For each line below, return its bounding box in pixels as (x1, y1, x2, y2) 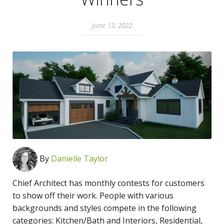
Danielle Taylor (51, 152, 108, 164)
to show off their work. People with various (12, 189, 173, 201)
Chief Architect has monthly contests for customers (12, 177, 204, 188)
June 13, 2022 (92, 20, 132, 30)
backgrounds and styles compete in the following (12, 202, 196, 213)
